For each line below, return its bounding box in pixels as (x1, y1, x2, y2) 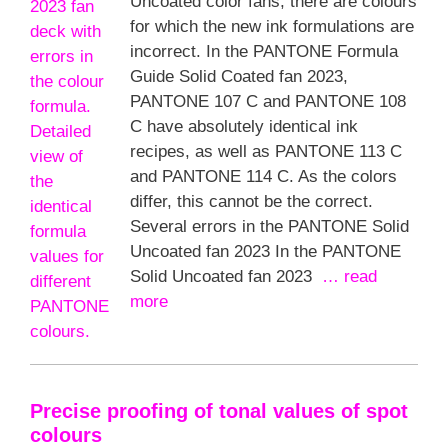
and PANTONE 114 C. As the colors (130, 167, 397, 186)
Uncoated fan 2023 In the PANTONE (130, 242, 401, 261)
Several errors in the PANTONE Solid (130, 217, 409, 236)
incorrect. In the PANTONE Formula (130, 42, 398, 61)
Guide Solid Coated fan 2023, (130, 67, 348, 86)
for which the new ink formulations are (130, 17, 414, 36)
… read (312, 267, 377, 286)
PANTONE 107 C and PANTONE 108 (130, 92, 406, 111)
